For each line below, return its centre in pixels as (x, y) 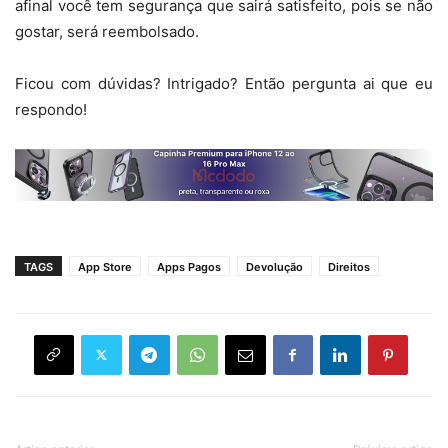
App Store (105, 266)
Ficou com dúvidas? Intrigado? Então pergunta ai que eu (224, 84)
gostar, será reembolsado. (107, 32)
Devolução (274, 266)
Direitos (349, 266)
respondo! (51, 110)
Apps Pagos (189, 266)
